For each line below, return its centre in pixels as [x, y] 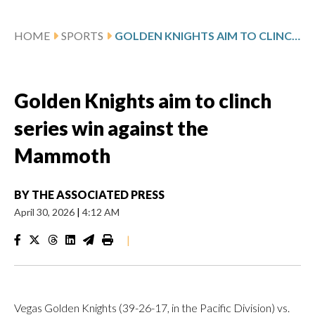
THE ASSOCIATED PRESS [98, 194]
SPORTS [82, 35]
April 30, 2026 [45, 212]
